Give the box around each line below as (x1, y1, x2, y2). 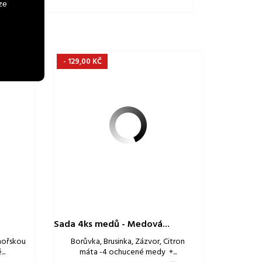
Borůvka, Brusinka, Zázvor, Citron (71, 235, 185, 249)
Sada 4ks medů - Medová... (54, 217, 170, 233)
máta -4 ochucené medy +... (79, 246, 177, 260)
